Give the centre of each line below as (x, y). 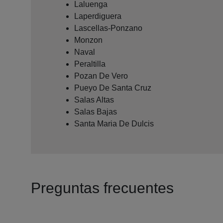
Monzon (88, 40)
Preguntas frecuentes (102, 188)
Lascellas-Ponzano (108, 28)
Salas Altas (94, 100)
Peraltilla (90, 64)
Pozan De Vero (101, 76)
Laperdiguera (98, 16)
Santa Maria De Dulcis (114, 123)
